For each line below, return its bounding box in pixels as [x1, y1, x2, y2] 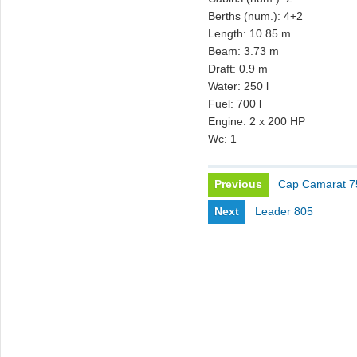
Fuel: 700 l [208, 97, 261, 110]
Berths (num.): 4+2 [208, 10, 303, 22]
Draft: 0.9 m [208, 62, 268, 75]
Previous [214, 178, 262, 190]
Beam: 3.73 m [208, 45, 279, 57]
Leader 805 [255, 205, 313, 218]
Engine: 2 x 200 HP [208, 115, 305, 127]
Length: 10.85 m [208, 27, 291, 40]
